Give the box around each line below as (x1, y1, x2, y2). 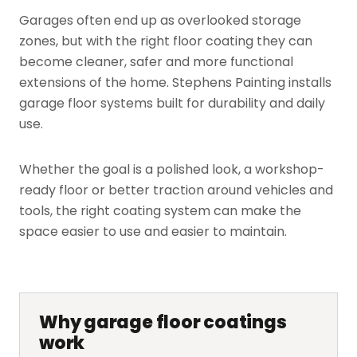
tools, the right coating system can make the (19, 201, 301, 220)
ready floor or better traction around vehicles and (19, 180, 333, 199)
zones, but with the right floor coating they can (19, 31, 312, 50)
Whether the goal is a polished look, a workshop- (19, 159, 324, 178)
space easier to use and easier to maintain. (19, 222, 287, 241)
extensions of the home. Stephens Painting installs (19, 73, 331, 92)
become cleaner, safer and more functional (19, 52, 293, 71)
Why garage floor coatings (39, 309, 287, 335)
